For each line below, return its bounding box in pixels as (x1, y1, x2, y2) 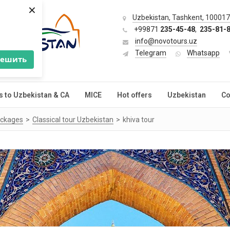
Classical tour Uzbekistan (32, 116, 113, 124)
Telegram (135, 49, 166, 57)
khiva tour (123, 116, 155, 124)
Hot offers (117, 91, 152, 99)
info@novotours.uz (135, 37, 197, 45)
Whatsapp (187, 49, 220, 57)
